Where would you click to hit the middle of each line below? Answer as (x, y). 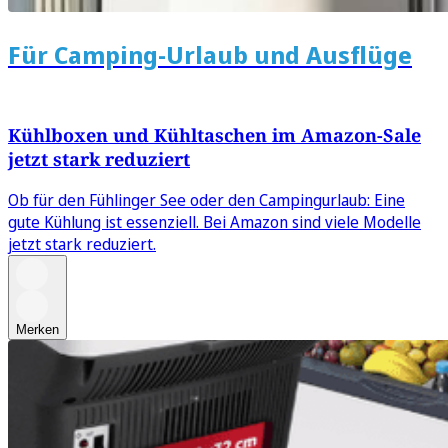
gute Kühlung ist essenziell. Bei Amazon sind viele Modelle (214, 222)
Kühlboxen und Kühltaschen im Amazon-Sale (214, 135)
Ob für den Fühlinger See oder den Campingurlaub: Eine (206, 200)
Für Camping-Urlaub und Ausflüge (210, 55)
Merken (37, 330)
